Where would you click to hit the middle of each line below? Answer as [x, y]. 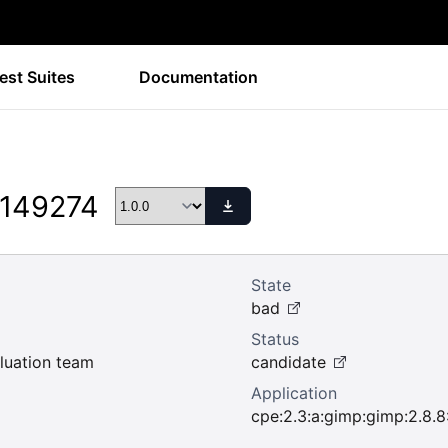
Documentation [198, 77]
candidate [288, 362]
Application [294, 393]
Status [275, 339]
